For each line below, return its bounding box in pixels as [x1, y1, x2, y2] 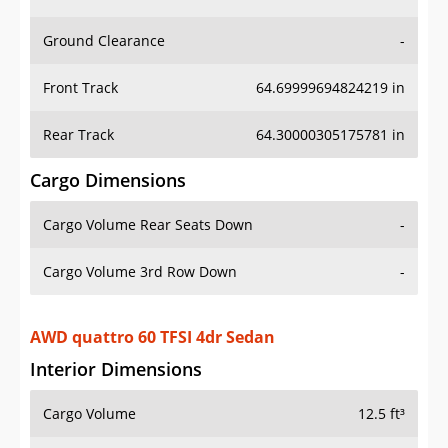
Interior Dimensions [30, 357, 202, 382]
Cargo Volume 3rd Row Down [43, 262, 237, 282]
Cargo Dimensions [30, 168, 186, 193]
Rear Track [43, 125, 114, 145]
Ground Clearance [43, 31, 165, 51]
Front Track [43, 78, 118, 98]
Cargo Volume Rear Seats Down [43, 215, 253, 235]
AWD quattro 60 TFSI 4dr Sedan [30, 326, 275, 349]
